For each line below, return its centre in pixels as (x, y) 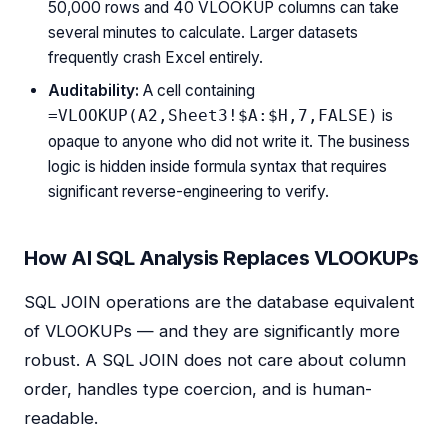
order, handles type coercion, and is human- (198, 389)
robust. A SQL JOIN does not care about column (215, 360)
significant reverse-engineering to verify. (188, 191)
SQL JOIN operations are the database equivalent (219, 302)
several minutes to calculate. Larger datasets (203, 32)
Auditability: (93, 90)
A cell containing (197, 90)
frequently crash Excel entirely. (155, 57)
